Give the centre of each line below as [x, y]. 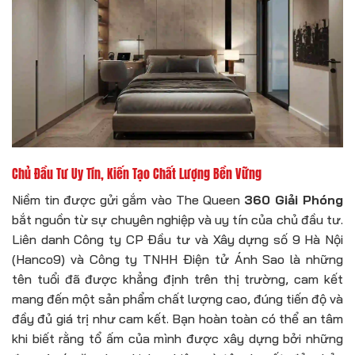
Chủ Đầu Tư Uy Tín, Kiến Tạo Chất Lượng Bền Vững [137, 173]
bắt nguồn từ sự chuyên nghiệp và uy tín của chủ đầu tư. [177, 219]
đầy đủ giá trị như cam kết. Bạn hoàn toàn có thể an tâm [177, 318]
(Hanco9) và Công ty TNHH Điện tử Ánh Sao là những [177, 259]
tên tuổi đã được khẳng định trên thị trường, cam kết [177, 279]
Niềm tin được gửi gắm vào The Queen [128, 199]
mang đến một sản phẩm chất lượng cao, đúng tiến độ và [177, 298]
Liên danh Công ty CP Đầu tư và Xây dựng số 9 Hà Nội [177, 239]
